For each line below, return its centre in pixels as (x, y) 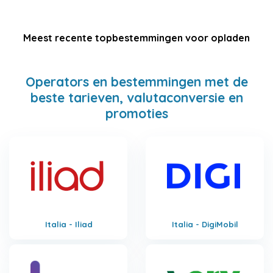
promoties (136, 113)
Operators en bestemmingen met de (136, 81)
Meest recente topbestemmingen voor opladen (136, 37)
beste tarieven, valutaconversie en (136, 97)
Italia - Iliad (69, 224)
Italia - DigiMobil (205, 224)
